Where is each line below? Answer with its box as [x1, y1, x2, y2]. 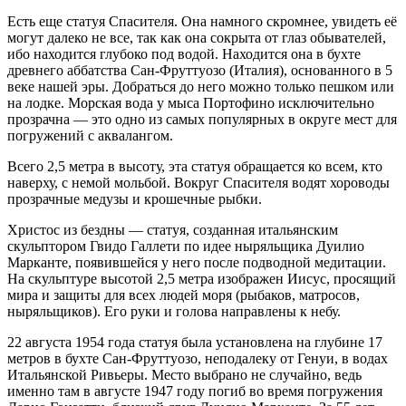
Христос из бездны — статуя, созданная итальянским [7, 221, 338, 237]
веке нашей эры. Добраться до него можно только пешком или [7, 78, 394, 94]
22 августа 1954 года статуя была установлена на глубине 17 [7, 333, 382, 350]
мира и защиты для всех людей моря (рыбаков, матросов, [7, 286, 360, 303]
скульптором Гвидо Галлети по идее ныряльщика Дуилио [7, 237, 364, 254]
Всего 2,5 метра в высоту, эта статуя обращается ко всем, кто [7, 158, 382, 174]
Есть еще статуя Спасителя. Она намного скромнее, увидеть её [7, 13, 397, 29]
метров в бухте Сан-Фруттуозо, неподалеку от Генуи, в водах [7, 350, 388, 366]
